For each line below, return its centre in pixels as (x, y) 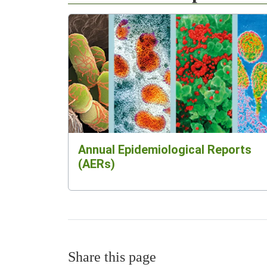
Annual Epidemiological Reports (165, 149)
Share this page (112, 257)
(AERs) (97, 164)
